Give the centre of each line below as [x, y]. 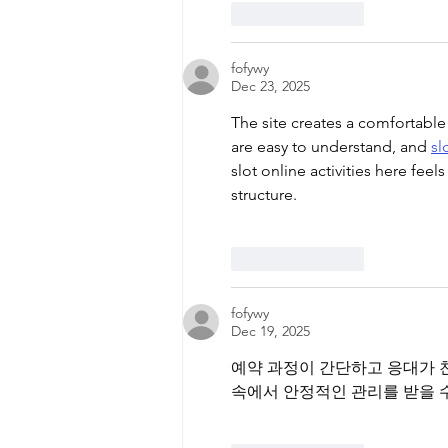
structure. [264, 195]
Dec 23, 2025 [270, 86]
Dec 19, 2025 [270, 331]
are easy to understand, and [331, 147]
